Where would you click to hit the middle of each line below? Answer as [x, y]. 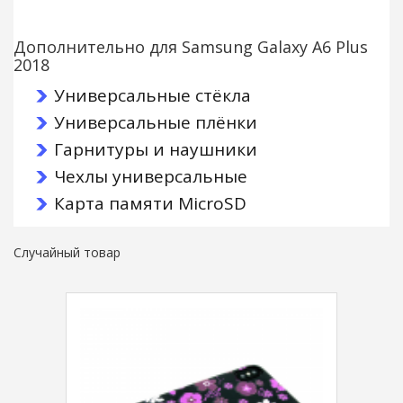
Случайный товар [67, 253]
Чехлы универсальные [151, 177]
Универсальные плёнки [156, 123]
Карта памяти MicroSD [150, 204]
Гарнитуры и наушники [156, 150]
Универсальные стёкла [152, 96]
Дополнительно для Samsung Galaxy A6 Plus [191, 47]
